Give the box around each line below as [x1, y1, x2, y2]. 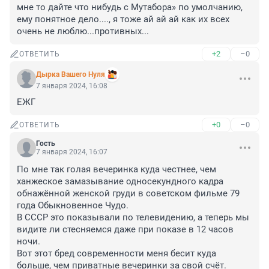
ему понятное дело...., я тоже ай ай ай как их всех [17, 14, 229, 25]
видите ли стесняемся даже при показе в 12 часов [17, 224, 234, 235]
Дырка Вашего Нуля [36, 70, 105, 79]
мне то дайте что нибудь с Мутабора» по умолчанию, [17, 2, 243, 13]
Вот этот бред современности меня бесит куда [17, 248, 216, 259]
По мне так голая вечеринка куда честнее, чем [17, 164, 216, 175]
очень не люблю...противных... [17, 26, 149, 37]
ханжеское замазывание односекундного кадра [17, 176, 223, 187]
